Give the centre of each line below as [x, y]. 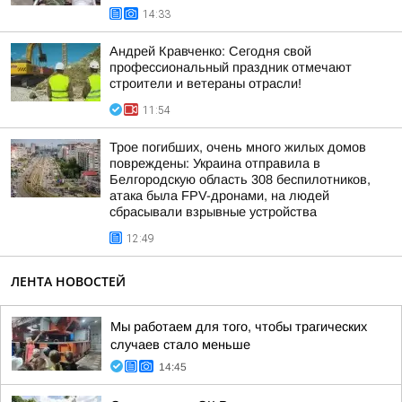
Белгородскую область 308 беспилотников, [240, 179]
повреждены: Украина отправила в [215, 163]
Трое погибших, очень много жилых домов [238, 147]
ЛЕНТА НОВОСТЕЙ [68, 281]
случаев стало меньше [180, 345]
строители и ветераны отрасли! [205, 83]
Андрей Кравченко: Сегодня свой [210, 51]
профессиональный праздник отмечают [231, 67]
